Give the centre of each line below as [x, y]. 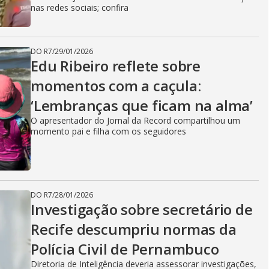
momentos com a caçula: [116, 86]
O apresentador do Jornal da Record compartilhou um [135, 120]
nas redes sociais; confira [80, 8]
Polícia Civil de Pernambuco [125, 249]
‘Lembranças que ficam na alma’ [142, 105]
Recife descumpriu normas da [134, 229]
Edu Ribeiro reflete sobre [116, 66]
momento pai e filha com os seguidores [108, 131]
